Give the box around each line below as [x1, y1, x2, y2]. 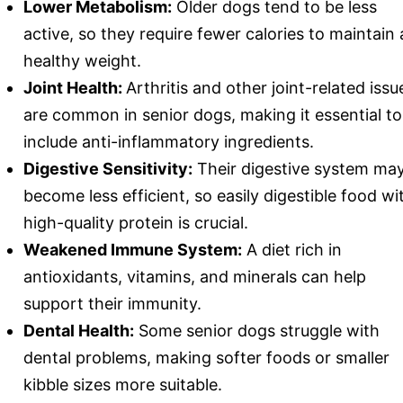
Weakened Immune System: [23, 239, 242, 259]
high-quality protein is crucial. [23, 212, 248, 232]
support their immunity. [23, 293, 201, 313]
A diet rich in [242, 239, 342, 259]
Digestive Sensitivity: [23, 158, 193, 178]
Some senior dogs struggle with [134, 320, 380, 340]
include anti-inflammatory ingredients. [23, 131, 314, 151]
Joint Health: [23, 77, 126, 97]
